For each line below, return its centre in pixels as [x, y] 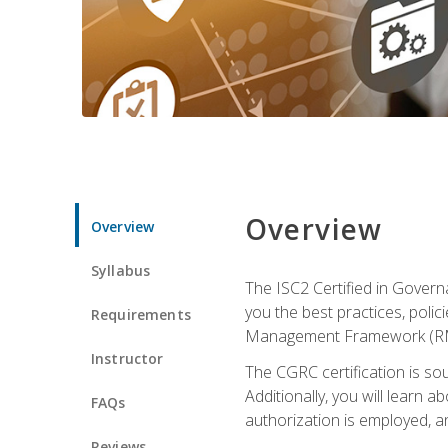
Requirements [141, 314]
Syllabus [121, 270]
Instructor [127, 358]
